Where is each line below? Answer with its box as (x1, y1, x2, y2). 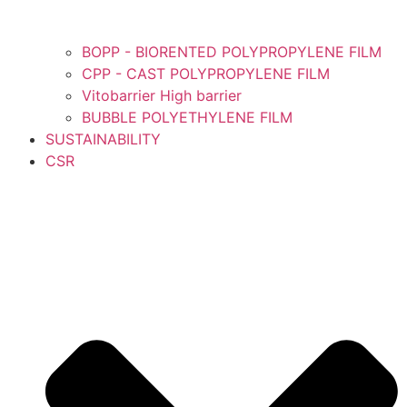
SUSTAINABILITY (45, 130, 161, 149)
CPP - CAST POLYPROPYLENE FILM (82, 65, 330, 84)
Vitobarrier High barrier (82, 86, 242, 105)
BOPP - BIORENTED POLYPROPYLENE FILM (82, 43, 382, 62)
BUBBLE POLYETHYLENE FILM (82, 108, 293, 127)
